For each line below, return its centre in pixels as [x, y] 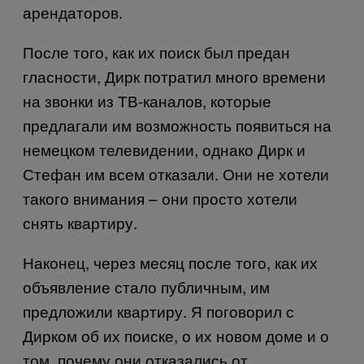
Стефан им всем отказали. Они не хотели [176, 173]
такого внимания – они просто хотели [160, 197]
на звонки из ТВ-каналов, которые [147, 100]
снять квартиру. [80, 222]
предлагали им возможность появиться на [177, 124]
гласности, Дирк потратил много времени [174, 76]
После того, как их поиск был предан [156, 51]
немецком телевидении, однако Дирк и [164, 149]
